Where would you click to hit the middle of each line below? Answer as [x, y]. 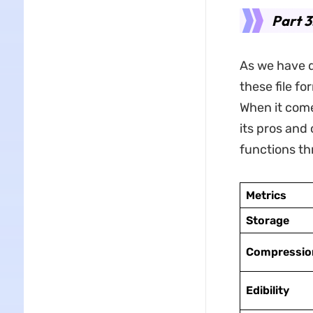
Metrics [266, 195]
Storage [267, 220]
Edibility [267, 290]
